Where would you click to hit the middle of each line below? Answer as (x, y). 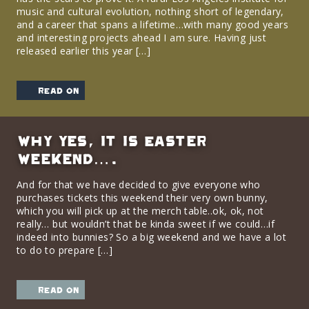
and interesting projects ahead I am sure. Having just (142, 38)
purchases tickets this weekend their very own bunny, (142, 198)
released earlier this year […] (83, 51)
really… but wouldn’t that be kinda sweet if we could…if (146, 224)
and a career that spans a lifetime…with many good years (152, 24)
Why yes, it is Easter (111, 141)
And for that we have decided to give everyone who (139, 185)
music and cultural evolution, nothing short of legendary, (150, 11)
